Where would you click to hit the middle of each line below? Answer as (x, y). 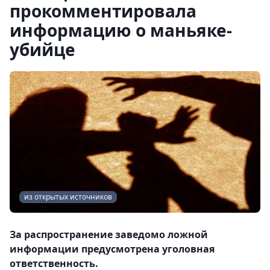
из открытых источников (68, 197)
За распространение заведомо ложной (109, 235)
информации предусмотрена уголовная (112, 249)
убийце (42, 49)
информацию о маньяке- (121, 30)
